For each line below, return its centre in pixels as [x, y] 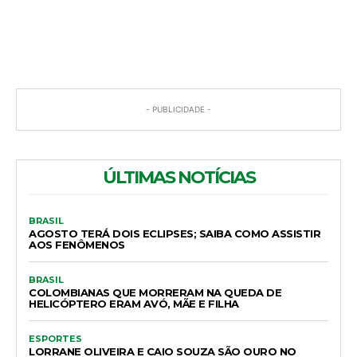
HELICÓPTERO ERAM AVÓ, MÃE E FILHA [134, 303]
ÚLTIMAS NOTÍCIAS [178, 177]
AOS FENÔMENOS [77, 244]
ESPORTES [55, 338]
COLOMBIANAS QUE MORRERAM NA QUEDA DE [155, 292]
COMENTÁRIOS [177, 23]
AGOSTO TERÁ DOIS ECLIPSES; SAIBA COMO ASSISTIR [175, 233]
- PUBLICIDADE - [178, 109]
